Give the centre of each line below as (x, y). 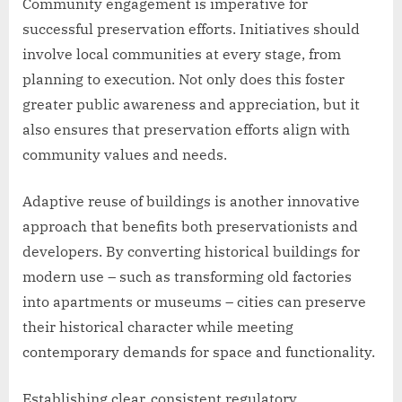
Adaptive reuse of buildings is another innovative (191, 201)
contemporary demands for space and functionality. (199, 351)
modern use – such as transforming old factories (187, 276)
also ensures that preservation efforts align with (186, 129)
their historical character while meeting (158, 326)
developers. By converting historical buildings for (191, 251)
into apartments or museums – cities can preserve (194, 301)
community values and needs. (125, 154)
